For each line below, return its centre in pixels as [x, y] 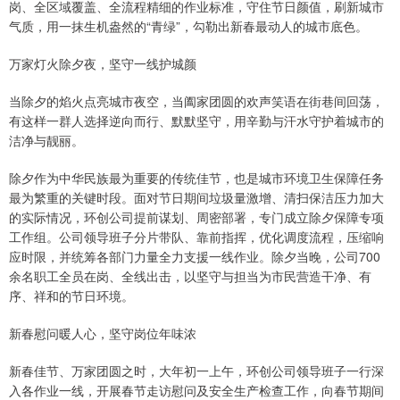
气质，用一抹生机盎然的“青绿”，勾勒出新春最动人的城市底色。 [188, 26]
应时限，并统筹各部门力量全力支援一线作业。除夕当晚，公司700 [195, 257]
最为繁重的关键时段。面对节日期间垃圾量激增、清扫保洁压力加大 [196, 198]
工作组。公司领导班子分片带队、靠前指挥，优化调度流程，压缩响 [196, 237]
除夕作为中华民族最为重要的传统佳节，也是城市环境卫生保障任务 [196, 178]
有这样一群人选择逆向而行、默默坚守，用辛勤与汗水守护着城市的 [196, 121]
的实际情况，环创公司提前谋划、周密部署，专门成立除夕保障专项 [196, 217]
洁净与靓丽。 [46, 141]
